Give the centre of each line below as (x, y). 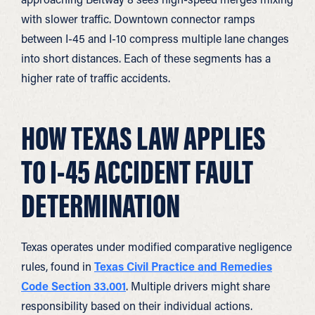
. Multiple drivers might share (198, 286)
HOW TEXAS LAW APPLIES (143, 138)
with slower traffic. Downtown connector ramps (138, 19)
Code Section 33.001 (73, 286)
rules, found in (58, 266)
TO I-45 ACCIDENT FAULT (137, 172)
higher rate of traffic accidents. (96, 78)
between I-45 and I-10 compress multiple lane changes (155, 38)
